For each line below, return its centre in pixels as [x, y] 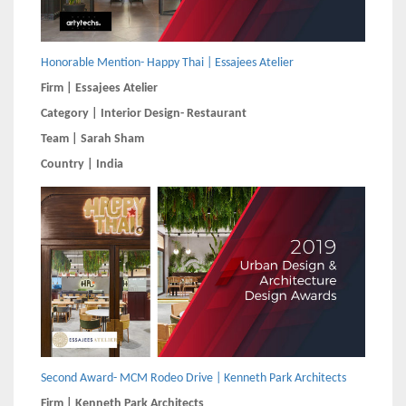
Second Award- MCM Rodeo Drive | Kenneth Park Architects [193, 378]
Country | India [82, 164]
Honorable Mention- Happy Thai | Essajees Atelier [167, 63]
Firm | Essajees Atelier [99, 88]
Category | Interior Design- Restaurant [144, 113]
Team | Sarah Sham [92, 139]
